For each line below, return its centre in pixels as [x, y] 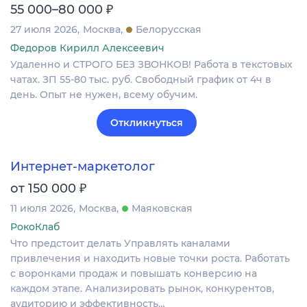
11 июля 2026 [42, 208]
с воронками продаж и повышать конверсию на [134, 273]
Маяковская [162, 208]
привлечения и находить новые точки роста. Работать [150, 258]
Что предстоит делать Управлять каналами [120, 243]
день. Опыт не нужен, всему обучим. [104, 95]
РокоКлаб [35, 226]
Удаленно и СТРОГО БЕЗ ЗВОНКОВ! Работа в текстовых [151, 65]
